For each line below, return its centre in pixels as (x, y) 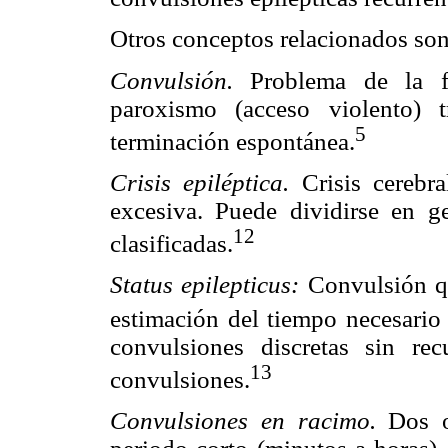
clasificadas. (171, 244)
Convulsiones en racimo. (249, 420)
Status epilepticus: (209, 285)
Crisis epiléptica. (206, 182)
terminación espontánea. (232, 141)
